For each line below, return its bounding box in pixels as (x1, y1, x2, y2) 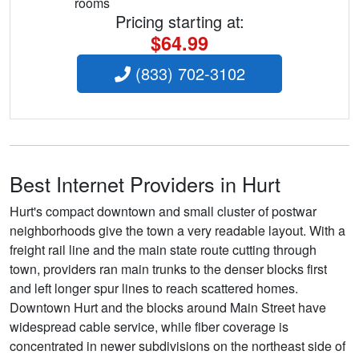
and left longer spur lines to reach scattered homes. (10, 279, 298, 298)
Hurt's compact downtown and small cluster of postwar (10, 202, 317, 221)
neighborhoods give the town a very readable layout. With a (10, 221, 345, 240)
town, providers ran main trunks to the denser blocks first (10, 260, 327, 279)
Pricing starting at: (115, 10, 244, 34)
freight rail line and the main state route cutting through (10, 240, 317, 260)
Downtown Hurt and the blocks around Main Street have (10, 298, 326, 317)
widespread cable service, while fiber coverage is (10, 317, 288, 337)
